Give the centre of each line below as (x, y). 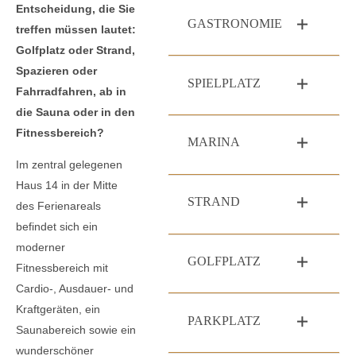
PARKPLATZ (224, 320)
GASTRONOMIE (235, 23)
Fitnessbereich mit (62, 267)
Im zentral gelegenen (69, 164)
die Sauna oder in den (75, 112)
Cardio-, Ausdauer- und (75, 288)
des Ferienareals (58, 205)
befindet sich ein (57, 226)
